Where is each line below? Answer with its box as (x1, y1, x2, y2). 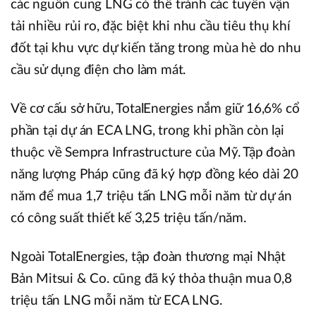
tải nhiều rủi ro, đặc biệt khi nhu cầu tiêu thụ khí (11, 19, 291, 33)
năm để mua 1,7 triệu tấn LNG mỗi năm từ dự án (11, 189, 292, 203)
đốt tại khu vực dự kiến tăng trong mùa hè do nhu (11, 41, 301, 55)
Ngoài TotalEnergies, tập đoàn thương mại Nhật (11, 250, 286, 264)
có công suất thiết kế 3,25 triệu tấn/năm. (11, 211, 246, 225)
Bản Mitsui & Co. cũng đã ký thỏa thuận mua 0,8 (11, 272, 292, 286)
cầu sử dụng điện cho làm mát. (11, 63, 186, 77)
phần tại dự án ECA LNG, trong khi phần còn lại (11, 123, 284, 138)
